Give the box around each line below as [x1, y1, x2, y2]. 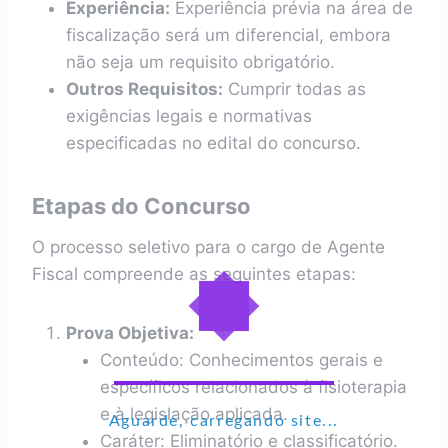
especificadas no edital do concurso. [66, 133, 361, 153]
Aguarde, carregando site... [108, 413, 340, 429]
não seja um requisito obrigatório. [66, 52, 335, 72]
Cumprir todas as [223, 79, 366, 99]
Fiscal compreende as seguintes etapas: [32, 264, 356, 284]
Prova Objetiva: [66, 323, 194, 343]
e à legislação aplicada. [100, 404, 288, 424]
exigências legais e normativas [66, 106, 312, 126]
